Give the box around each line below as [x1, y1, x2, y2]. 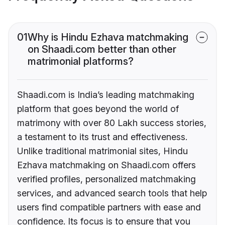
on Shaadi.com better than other [28, 43, 176, 56]
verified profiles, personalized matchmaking [17, 174, 196, 185]
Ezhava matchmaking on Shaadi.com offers [17, 160, 196, 171]
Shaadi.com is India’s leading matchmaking [17, 89, 194, 100]
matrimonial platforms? [28, 55, 134, 68]
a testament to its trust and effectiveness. [17, 132, 187, 143]
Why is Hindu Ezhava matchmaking [28, 31, 188, 44]
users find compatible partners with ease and [17, 202, 201, 213]
